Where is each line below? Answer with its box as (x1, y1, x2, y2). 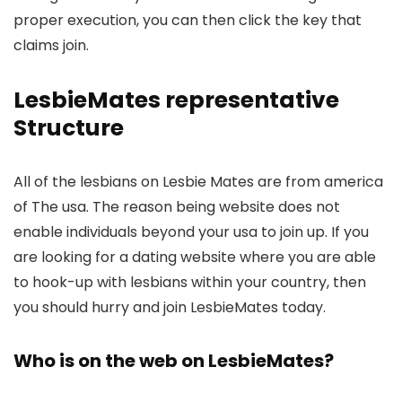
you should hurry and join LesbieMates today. (13, 297, 326, 319)
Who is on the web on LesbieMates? (13, 348, 334, 374)
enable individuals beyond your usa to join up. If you (13, 222, 369, 243)
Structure (13, 112, 124, 144)
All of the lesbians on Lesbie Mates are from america (13, 171, 383, 193)
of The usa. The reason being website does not (13, 197, 340, 218)
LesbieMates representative (13, 84, 339, 117)
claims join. (13, 35, 89, 57)
